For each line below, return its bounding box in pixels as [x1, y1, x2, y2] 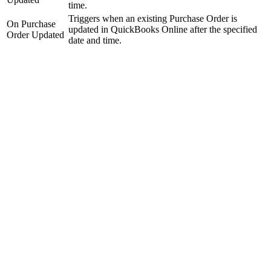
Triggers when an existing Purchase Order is [68, 13, 237, 24]
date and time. [68, 35, 122, 46]
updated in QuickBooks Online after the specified [68, 24, 257, 35]
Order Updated [7, 30, 64, 41]
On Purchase [7, 19, 56, 30]
